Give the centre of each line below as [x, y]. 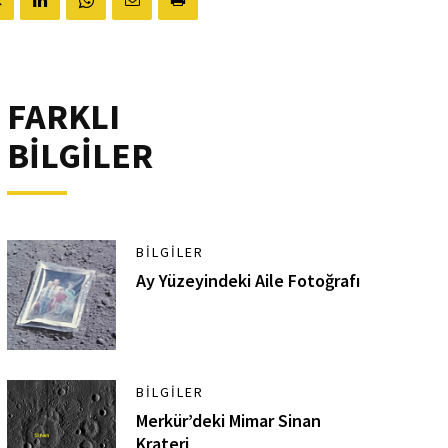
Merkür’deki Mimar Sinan [229, 420]
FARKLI [63, 116]
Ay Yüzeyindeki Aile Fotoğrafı [248, 280]
